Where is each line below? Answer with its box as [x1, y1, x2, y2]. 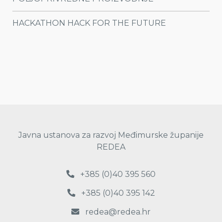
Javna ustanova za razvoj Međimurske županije [18, 130, 204, 140]
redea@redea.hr [83, 207, 151, 217]
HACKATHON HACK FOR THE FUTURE [12, 18, 166, 28]
